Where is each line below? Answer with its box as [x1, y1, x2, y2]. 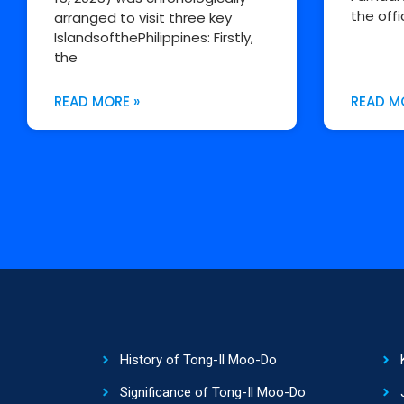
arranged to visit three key [54, 7, 232, 27]
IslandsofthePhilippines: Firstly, [54, 27, 253, 47]
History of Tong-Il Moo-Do [119, 351, 277, 368]
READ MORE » [54, 91, 140, 111]
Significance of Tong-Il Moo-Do [119, 383, 306, 400]
